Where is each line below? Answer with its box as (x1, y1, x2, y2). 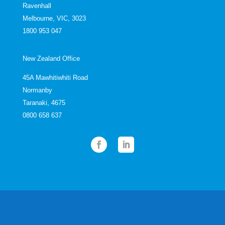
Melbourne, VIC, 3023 (22, 15, 86, 23)
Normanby (22, 86, 52, 94)
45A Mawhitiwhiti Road (22, 74, 88, 82)
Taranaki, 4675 (22, 99, 65, 107)
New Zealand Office (22, 55, 80, 63)
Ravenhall (22, 2, 51, 10)
